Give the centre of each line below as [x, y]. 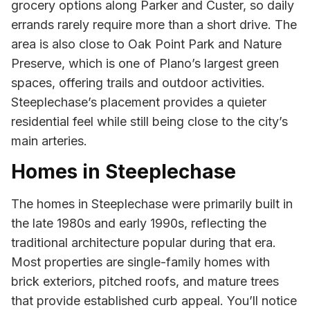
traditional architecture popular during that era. [144, 243]
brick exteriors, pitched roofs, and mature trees [145, 282]
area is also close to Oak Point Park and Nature [146, 44]
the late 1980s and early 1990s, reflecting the [139, 224]
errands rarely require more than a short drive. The [154, 24]
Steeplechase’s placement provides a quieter [139, 102]
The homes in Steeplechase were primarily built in [152, 204]
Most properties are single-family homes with [140, 262]
